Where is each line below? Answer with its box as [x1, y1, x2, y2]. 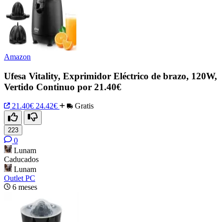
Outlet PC [4, 174, 35, 183]
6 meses [12, 183, 37, 192]
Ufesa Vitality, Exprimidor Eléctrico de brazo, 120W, [4, 70, 217, 81]
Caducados [4, 155, 39, 164]
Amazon [4, 52, 31, 61]
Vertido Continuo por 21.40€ [4, 81, 121, 92]
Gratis [73, 102, 94, 111]
